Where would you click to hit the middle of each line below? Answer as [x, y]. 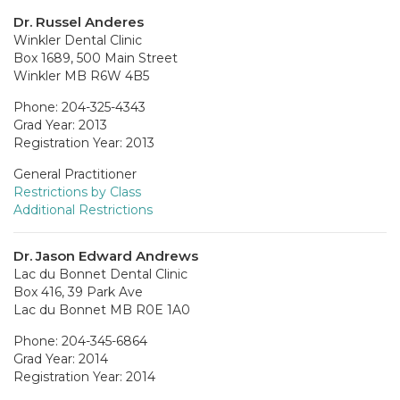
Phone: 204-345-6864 [80, 341]
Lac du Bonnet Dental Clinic [100, 274]
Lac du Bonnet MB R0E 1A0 [102, 309]
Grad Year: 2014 [61, 358]
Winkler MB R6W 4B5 [81, 75]
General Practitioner [75, 174]
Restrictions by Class [77, 192]
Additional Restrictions [83, 209]
